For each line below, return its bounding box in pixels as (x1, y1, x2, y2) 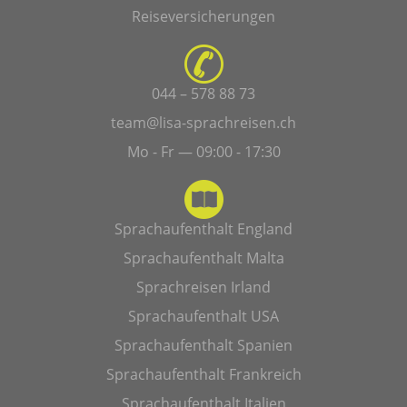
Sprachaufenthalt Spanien (114, 334, 293, 355)
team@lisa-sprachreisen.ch (111, 112, 296, 133)
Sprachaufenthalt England (114, 218, 293, 239)
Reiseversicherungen (132, 5, 275, 26)
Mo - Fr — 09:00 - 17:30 (126, 141, 281, 162)
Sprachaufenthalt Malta (123, 247, 284, 268)
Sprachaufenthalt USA (128, 305, 279, 326)
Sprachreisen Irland (136, 276, 271, 297)
